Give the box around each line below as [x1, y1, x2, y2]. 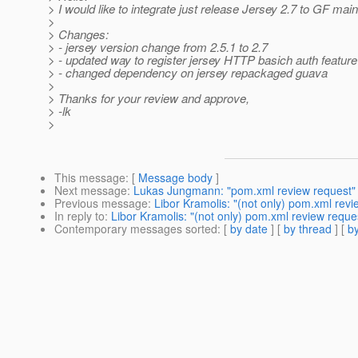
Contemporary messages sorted [54, 221, 217, 237]
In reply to [54, 208, 105, 225]
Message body [138, 169, 213, 186]
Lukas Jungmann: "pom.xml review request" [133, 182, 356, 199]
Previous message [54, 195, 148, 212]
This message [54, 169, 125, 186]
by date [230, 221, 268, 237]
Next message [54, 182, 127, 199]
